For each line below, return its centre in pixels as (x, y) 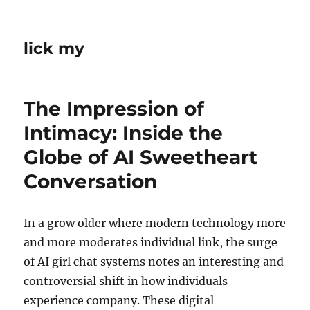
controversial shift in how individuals (126, 281)
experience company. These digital (119, 300)
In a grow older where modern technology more (155, 223)
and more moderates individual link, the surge (151, 242)
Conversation (91, 181)
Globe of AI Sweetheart (141, 157)
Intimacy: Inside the (124, 133)
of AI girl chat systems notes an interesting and (154, 262)
